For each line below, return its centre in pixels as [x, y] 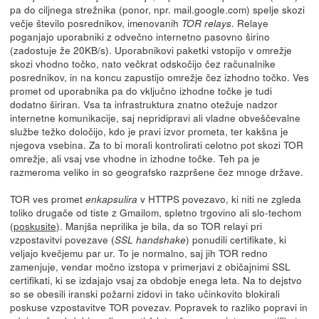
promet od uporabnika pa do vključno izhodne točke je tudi [141, 90]
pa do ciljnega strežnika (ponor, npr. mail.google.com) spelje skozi [157, 9]
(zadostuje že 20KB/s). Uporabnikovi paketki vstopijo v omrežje [151, 49]
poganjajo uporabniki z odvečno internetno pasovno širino [140, 36]
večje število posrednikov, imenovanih [95, 22]
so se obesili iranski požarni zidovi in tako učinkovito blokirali [145, 293]
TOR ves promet [47, 198]
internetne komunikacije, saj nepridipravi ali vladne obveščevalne [155, 117]
